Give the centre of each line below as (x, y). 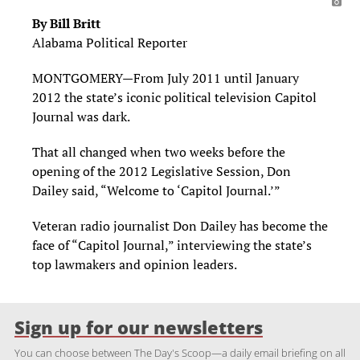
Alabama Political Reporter (110, 43)
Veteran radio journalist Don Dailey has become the (180, 226)
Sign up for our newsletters (139, 327)
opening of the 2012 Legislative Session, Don (162, 171)
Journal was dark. (81, 117)
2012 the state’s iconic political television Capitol (174, 97)
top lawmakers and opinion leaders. (135, 264)
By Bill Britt (66, 23)
